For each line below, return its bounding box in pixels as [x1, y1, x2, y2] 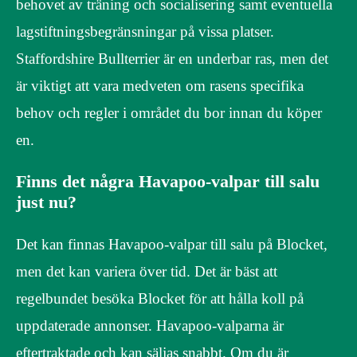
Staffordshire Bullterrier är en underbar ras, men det [16, 50, 328, 68]
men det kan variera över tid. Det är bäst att [16, 262, 277, 280]
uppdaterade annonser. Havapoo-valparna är [16, 316, 284, 334]
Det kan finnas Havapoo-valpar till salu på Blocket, [16, 235, 328, 253]
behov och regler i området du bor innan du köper [16, 104, 322, 122]
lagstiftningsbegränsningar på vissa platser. [16, 23, 274, 41]
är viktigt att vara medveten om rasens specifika [16, 77, 304, 95]
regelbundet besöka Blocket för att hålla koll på [16, 289, 304, 307]
